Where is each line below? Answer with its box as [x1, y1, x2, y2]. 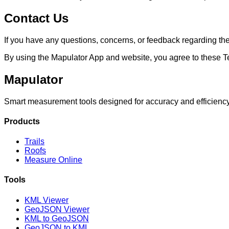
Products [4, 117, 40, 126]
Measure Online [25, 155, 82, 165]
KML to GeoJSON [25, 214, 89, 223]
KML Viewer [25, 195, 68, 204]
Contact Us [4, 11, 68, 25]
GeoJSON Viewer [25, 204, 89, 214]
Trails [25, 137, 44, 146]
